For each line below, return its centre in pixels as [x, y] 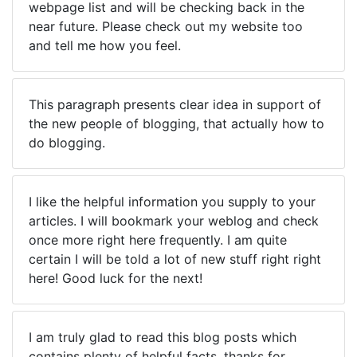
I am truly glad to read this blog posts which [163, 337]
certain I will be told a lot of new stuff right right [175, 259]
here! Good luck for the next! [116, 278]
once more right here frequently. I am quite [158, 240]
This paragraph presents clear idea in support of [175, 104]
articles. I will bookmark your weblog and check [174, 221]
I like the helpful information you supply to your [172, 202]
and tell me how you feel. [105, 45]
